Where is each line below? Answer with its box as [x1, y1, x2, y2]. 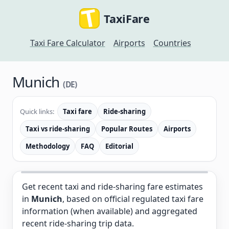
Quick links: [20, 107, 54, 116]
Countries [153, 37, 191, 49]
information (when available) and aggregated [22, 205, 197, 217]
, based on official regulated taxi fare [62, 193, 203, 204]
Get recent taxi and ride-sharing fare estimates [22, 181, 203, 192]
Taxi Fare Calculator [30, 37, 105, 49]
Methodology [26, 142, 70, 151]
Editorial [105, 142, 133, 151]
